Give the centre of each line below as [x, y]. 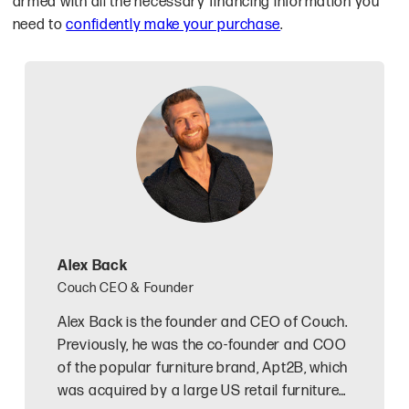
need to [39, 25]
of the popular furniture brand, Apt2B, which [203, 367]
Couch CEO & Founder [126, 288]
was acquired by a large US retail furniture [199, 390]
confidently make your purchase [173, 25]
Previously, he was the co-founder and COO [202, 345]
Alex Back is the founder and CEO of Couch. [203, 322]
